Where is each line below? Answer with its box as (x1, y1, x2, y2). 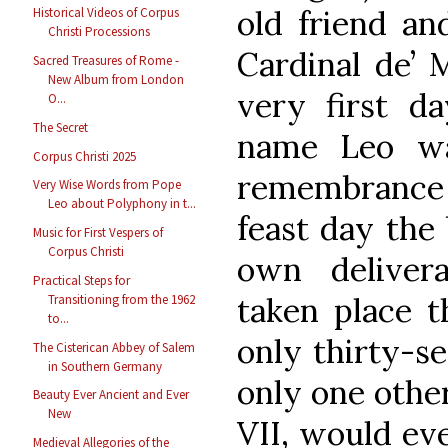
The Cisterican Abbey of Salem (33, 338, 196, 356)
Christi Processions (48, 23, 151, 41)
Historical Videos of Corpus (33, 4, 180, 22)
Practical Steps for (33, 271, 131, 289)
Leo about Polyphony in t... (48, 195, 197, 213)
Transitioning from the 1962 (48, 290, 196, 308)
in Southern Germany (48, 357, 163, 375)
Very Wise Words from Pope (33, 176, 182, 194)
